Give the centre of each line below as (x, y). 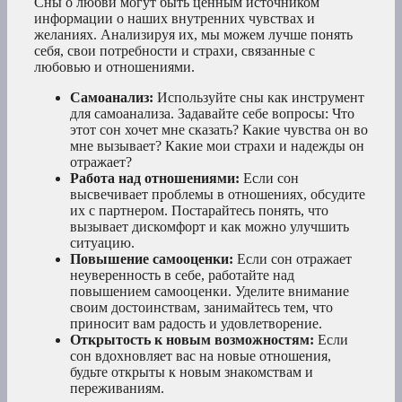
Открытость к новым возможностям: (192, 340)
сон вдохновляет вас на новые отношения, (201, 356)
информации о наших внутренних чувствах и (175, 19)
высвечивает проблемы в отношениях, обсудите (218, 195)
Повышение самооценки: (152, 259)
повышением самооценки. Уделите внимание (210, 292)
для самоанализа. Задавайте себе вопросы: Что (212, 114)
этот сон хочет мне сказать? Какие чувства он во (219, 130)
